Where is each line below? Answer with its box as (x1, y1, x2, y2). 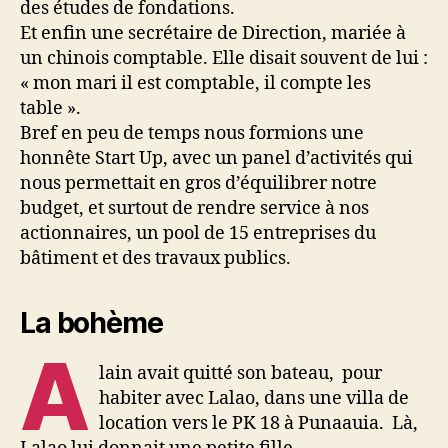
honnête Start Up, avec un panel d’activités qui (20, 147, 413, 170)
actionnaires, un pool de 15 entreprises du (20, 222, 376, 245)
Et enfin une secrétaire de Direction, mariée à (20, 22, 406, 45)
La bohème (20, 306, 163, 340)
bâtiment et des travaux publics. (20, 247, 291, 270)
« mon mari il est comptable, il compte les (20, 72, 371, 95)
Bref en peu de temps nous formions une (20, 122, 364, 145)
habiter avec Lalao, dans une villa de (99, 387, 410, 410)
